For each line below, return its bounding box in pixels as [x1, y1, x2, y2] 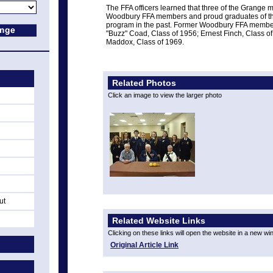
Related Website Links [110, 216, 205, 225]
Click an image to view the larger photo [108, 91, 222, 99]
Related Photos [110, 78, 176, 88]
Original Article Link [110, 241, 179, 249]
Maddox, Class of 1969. [106, 38, 184, 46]
